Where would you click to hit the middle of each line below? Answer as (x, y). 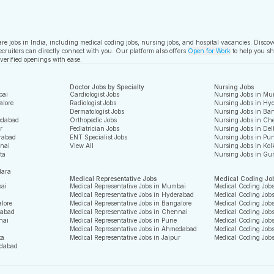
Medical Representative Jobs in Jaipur (125, 237)
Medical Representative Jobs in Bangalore (131, 203)
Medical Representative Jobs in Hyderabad (132, 194)
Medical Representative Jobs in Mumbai (128, 186)
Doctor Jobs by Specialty (107, 87)
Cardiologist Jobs (95, 94)
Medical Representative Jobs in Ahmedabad (134, 229)
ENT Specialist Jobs (99, 137)
